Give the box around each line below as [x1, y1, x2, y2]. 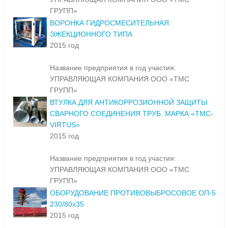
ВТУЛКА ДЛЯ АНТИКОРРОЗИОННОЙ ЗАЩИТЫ [50, 98, 207, 107]
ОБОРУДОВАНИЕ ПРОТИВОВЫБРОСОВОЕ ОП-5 [50, 189, 216, 197]
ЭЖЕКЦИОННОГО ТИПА [50, 30, 132, 39]
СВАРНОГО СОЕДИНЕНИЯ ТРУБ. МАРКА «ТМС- [50, 109, 213, 118]
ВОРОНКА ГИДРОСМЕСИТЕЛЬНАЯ [50, 19, 169, 27]
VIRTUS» [50, 121, 80, 129]
